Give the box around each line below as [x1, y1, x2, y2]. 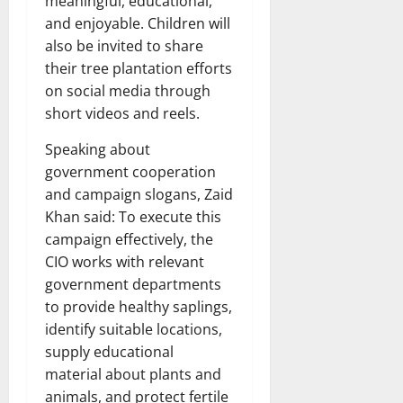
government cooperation [45, 161, 216, 182]
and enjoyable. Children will [45, 13, 230, 33]
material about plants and [45, 363, 221, 384]
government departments [45, 273, 221, 294]
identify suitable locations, [45, 318, 222, 339]
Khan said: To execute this [45, 206, 221, 227]
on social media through [45, 80, 210, 101]
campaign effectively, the [45, 228, 213, 249]
